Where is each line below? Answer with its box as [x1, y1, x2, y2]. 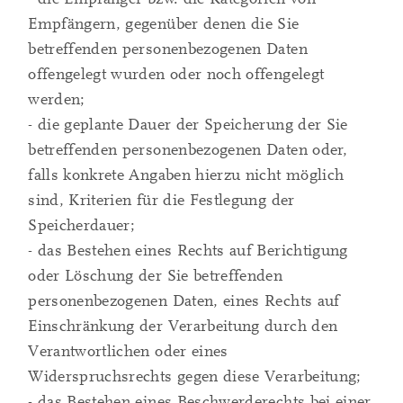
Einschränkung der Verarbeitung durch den [28, 317, 338, 336]
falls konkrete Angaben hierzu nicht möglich [28, 166, 345, 185]
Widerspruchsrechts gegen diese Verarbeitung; [28, 367, 362, 387]
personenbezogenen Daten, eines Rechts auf [28, 291, 340, 311]
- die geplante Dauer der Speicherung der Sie [28, 115, 348, 135]
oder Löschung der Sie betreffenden [28, 266, 283, 286]
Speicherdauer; [28, 216, 136, 236]
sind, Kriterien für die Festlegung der [28, 191, 295, 210]
